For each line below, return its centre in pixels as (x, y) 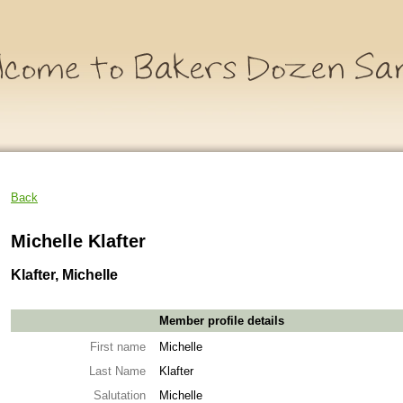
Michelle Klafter (78, 242)
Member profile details (222, 320)
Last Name (117, 371)
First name (118, 346)
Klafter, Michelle (64, 274)
